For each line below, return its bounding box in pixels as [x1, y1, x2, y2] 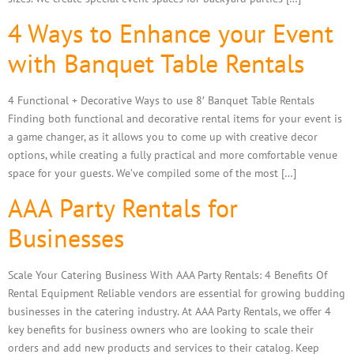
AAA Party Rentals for [8, 191, 238, 225]
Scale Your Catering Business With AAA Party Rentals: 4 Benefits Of [8, 267, 327, 283]
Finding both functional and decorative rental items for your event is [8, 110, 342, 126]
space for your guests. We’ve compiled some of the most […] [8, 164, 296, 180]
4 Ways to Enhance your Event [8, 16, 333, 50]
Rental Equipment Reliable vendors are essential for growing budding [8, 285, 345, 301]
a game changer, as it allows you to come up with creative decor [8, 128, 318, 144]
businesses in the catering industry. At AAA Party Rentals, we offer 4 [8, 303, 331, 319]
